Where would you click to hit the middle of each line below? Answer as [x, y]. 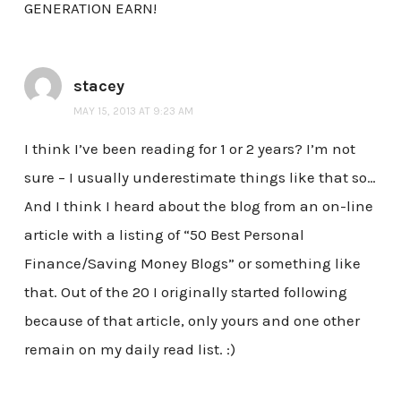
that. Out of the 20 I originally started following [185, 291]
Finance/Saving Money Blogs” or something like [192, 263]
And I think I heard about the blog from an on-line [198, 205]
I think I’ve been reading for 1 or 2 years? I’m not [189, 148]
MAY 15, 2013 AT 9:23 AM [133, 111]
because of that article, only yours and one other [192, 320]
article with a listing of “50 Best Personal [164, 234]
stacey [98, 85]
